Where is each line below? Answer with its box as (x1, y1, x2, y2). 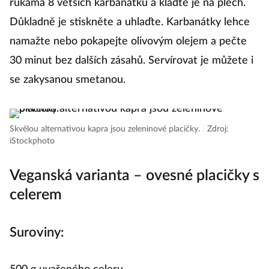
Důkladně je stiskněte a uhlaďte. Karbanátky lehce (10, 17, 250, 28)
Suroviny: (10, 226, 64, 240)
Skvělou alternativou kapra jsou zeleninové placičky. (10, 125, 202, 134)
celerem (10, 187, 62, 203)
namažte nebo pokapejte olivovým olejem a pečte (10, 36, 247, 47)
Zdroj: (207, 125, 229, 134)
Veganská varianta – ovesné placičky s (10, 168, 259, 184)
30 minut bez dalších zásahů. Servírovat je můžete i (10, 55, 253, 67)
